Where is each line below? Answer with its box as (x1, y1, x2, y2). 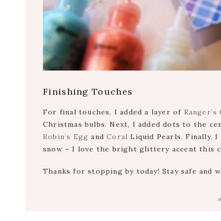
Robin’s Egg (43, 132, 89, 142)
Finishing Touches (43, 86, 133, 98)
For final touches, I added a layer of (43, 108, 184, 117)
